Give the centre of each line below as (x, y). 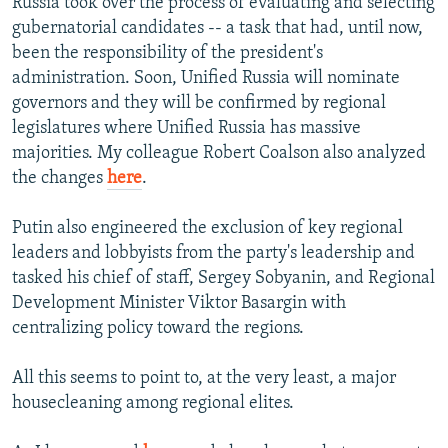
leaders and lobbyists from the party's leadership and (213, 254)
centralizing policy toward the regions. (158, 329)
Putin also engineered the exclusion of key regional (207, 229)
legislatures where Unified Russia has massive (186, 129)
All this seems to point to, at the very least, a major (204, 379)
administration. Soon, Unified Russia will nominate (206, 79)
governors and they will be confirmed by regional (199, 104)
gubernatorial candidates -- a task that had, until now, (217, 29)
